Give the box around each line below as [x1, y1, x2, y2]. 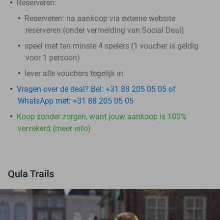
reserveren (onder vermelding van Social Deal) [26, 25, 184, 35]
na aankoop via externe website [64, 13, 175, 23]
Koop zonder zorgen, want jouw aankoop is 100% [17, 111, 187, 121]
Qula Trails [8, 167, 54, 180]
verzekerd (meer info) [18, 123, 91, 133]
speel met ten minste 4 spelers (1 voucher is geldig [25, 41, 198, 51]
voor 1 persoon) [26, 53, 80, 62]
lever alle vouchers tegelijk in [25, 68, 123, 78]
